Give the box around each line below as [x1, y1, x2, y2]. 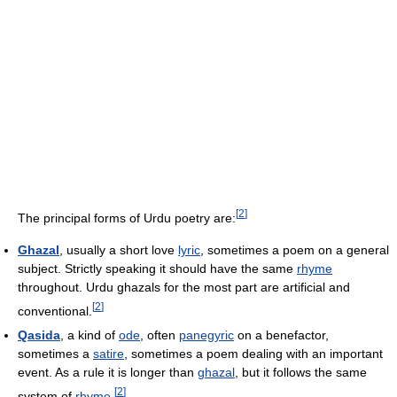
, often [140, 327, 179, 342]
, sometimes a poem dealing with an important [124, 346, 383, 361]
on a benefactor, [234, 327, 329, 342]
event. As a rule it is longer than [18, 364, 198, 379]
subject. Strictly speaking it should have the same [18, 261, 297, 276]
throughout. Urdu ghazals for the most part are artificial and [18, 279, 350, 294]
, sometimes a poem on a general [200, 242, 389, 257]
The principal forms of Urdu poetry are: [18, 210, 236, 225]
